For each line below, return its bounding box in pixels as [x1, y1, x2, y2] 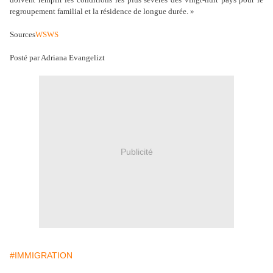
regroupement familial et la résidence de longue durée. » [10, 7, 194, 16]
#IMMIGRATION [10, 250, 73, 261]
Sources [10, 30, 35, 40]
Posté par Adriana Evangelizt [10, 53, 105, 63]
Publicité [120, 146, 153, 157]
